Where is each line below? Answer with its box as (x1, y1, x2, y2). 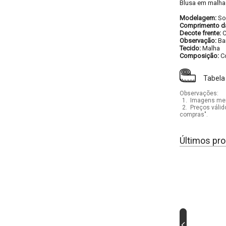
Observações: (180, 90, 218, 97)
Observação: (180, 37, 218, 44)
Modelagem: (180, 14, 218, 22)
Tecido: (180, 44, 202, 52)
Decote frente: (180, 29, 222, 37)
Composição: (180, 52, 220, 60)
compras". (180, 111, 208, 118)
